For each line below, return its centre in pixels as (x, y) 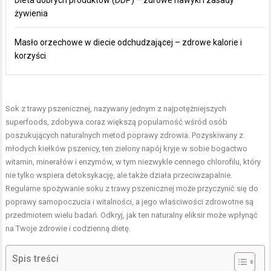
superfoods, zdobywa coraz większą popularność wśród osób (117, 122)
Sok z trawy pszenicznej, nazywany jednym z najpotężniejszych (116, 108)
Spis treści (36, 259)
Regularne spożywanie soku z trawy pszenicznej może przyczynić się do (132, 188)
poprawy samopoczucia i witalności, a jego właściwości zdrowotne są (130, 201)
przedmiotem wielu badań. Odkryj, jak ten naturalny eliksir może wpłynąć (132, 215)
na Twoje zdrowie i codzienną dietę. (68, 228)
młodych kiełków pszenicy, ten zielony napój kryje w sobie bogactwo (127, 148)
